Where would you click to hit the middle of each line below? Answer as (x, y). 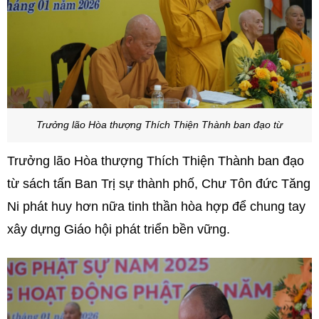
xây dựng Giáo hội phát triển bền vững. (119, 230)
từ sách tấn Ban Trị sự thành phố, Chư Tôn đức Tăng (159, 184)
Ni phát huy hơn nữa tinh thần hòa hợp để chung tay (156, 207)
